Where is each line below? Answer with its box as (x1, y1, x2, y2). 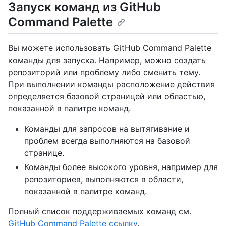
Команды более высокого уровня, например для (24, 162, 218, 173)
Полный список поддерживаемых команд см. (8, 206, 191, 217)
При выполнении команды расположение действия (8, 79, 215, 90)
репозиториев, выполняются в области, (24, 174, 183, 185)
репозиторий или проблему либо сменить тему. (8, 67, 200, 78)
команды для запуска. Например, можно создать (8, 55, 206, 66)
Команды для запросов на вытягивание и (24, 124, 190, 134)
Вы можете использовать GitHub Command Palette (8, 43, 211, 53)
